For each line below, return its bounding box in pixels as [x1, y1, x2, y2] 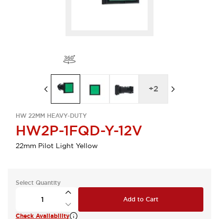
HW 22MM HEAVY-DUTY [16, 112, 87, 120]
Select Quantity [16, 179, 61, 187]
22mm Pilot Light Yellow [16, 141, 98, 150]
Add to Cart [123, 196, 158, 203]
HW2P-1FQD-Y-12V [16, 122, 142, 139]
